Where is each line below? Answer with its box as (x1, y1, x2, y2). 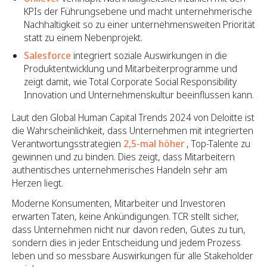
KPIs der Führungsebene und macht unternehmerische (24, 4, 252, 18)
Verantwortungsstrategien (12, 136, 123, 150)
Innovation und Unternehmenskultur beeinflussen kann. (24, 88, 254, 101)
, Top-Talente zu (184, 136, 250, 150)
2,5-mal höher (123, 136, 184, 150)
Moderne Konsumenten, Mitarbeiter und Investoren (12, 196, 225, 210)
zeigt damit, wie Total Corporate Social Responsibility (24, 74, 237, 88)
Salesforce (24, 48, 71, 62)
